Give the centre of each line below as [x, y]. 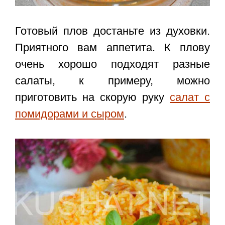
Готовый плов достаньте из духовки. [113, 31]
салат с [190, 97]
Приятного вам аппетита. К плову [113, 48]
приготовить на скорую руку [92, 97]
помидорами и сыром [70, 114]
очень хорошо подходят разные [113, 64]
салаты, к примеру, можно [113, 81]
